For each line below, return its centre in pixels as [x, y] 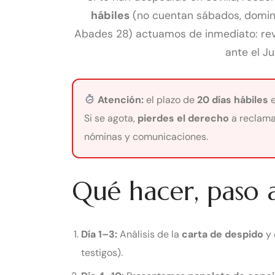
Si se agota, [111, 118]
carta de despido [223, 234]
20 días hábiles [233, 99]
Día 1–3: [99, 234]
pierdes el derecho [183, 118]
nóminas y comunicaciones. [146, 136]
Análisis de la [149, 234]
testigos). [102, 252]
